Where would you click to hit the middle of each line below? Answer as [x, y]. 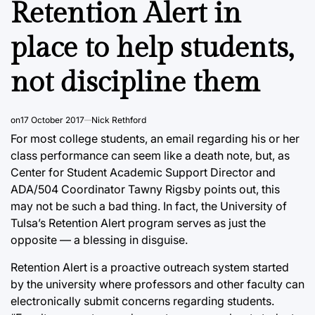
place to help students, [152, 48]
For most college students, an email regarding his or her [155, 138]
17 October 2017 [52, 120]
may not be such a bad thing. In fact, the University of [149, 206]
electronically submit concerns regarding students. [142, 301]
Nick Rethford [119, 120]
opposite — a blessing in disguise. [99, 239]
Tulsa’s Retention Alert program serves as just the [138, 223]
